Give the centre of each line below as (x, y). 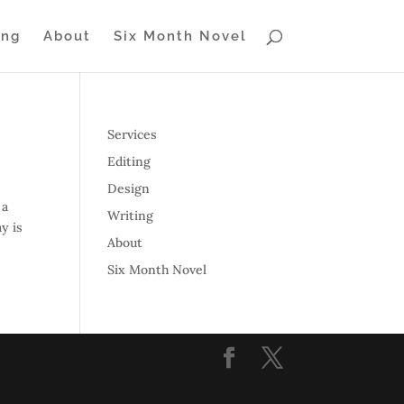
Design (129, 188)
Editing (129, 161)
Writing (131, 216)
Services (133, 134)
